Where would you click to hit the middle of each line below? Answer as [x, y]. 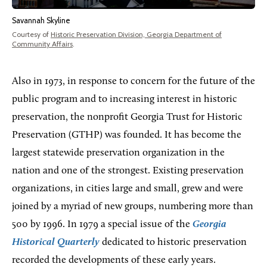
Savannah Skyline [41, 20]
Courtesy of [31, 34]
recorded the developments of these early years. [114, 260]
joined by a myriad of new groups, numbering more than [133, 206]
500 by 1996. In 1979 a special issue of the [102, 224]
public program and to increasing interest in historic [125, 99]
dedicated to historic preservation [174, 242]
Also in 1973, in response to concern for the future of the [133, 81]
